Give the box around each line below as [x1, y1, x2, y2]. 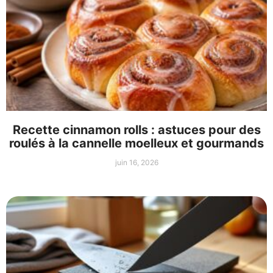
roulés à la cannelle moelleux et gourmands [9, 136, 264, 151]
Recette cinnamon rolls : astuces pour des [12, 122, 261, 138]
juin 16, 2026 [115, 158, 158, 168]
